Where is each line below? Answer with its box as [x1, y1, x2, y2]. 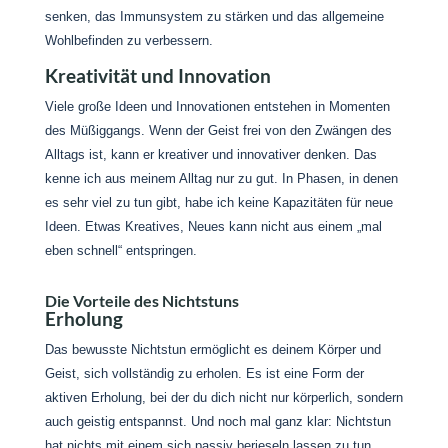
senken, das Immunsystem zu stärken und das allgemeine [44, 9, 384, 24]
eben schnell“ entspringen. [44, 243, 197, 258]
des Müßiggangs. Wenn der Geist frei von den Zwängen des [44, 123, 392, 138]
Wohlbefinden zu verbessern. [44, 33, 213, 48]
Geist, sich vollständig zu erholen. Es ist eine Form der [44, 366, 364, 381]
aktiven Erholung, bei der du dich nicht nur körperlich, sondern [44, 390, 403, 405]
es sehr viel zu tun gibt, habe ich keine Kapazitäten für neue [44, 195, 393, 210]
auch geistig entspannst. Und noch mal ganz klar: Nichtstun [44, 414, 391, 429]
